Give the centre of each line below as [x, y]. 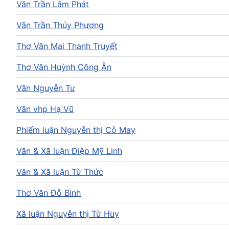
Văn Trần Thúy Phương [60, 25]
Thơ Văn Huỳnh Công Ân [64, 67]
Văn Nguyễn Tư [46, 88]
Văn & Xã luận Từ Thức [60, 171]
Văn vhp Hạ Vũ [45, 109]
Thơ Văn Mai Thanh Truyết [67, 46]
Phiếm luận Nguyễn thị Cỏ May [76, 130]
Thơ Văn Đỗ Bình [49, 192]
